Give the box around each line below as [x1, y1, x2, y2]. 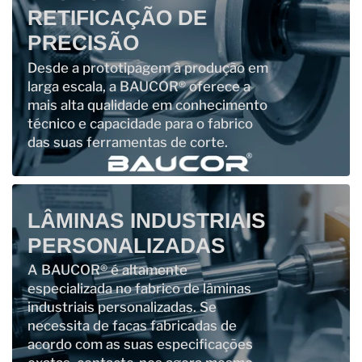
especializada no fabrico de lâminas [27, 280, 251, 297]
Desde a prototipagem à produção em [27, 59, 268, 76]
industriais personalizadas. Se [27, 299, 217, 316]
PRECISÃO [27, 30, 139, 55]
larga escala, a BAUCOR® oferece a [27, 78, 250, 95]
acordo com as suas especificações [27, 336, 253, 353]
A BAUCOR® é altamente [27, 262, 187, 279]
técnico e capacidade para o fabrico [27, 115, 253, 132]
